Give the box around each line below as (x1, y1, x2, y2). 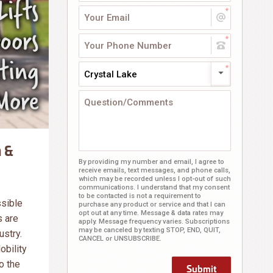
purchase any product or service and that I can (78, 200, 225, 208)
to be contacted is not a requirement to (78, 192, 201, 200)
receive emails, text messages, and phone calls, (78, 166, 230, 174)
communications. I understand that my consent (78, 183, 230, 191)
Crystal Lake (83, 69, 137, 80)
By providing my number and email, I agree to (78, 158, 224, 166)
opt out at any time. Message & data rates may (78, 209, 223, 217)
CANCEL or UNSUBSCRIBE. (78, 235, 161, 243)
